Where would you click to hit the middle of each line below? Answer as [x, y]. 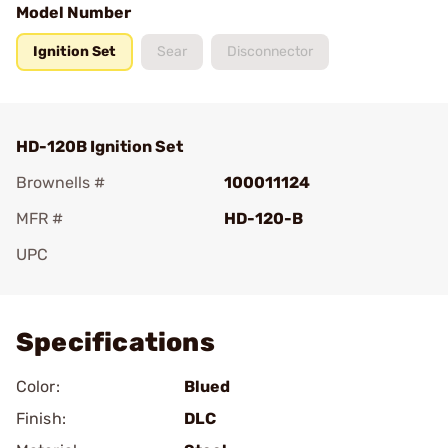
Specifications [115, 342]
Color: [38, 386]
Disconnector [270, 51]
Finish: [41, 418]
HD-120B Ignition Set [99, 146]
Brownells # [60, 182]
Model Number [73, 12]
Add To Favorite [103, 282]
